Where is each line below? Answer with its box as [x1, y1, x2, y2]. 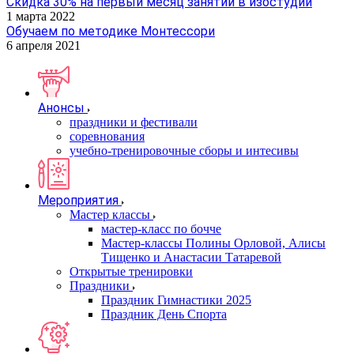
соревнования [70, 130, 145, 143]
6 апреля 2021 [6, 39, 81, 52]
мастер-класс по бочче [101, 222, 221, 235]
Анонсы [38, 100, 85, 115]
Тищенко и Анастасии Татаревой [101, 250, 281, 264]
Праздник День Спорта [101, 307, 227, 321]
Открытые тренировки [70, 265, 193, 278]
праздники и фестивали [70, 115, 198, 129]
